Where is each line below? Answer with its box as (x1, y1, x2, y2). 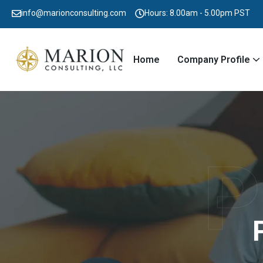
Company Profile (177, 54, 251, 65)
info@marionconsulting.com (21, 8, 126, 18)
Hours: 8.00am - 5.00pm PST (144, 8, 250, 18)
